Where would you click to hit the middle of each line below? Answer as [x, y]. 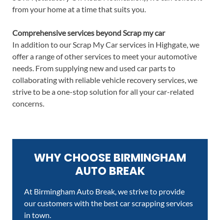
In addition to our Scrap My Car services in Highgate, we [106, 45]
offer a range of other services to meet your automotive [104, 56]
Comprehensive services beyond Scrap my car [88, 33]
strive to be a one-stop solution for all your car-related [103, 92]
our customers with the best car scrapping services [109, 203]
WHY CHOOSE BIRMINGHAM [110, 158]
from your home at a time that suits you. [79, 9]
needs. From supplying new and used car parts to [94, 68]
